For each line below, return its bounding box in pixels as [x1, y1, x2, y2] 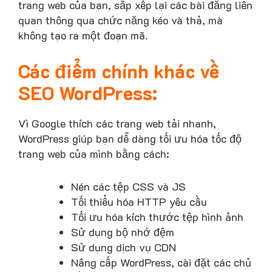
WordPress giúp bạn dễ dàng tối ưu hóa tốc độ [18, 131, 242, 146]
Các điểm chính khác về [18, 59, 219, 84]
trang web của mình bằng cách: [18, 146, 169, 161]
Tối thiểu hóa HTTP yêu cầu [70, 194, 207, 209]
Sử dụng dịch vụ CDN [70, 240, 176, 255]
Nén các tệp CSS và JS [70, 179, 186, 194]
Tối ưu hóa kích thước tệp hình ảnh [70, 209, 243, 225]
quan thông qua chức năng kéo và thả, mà [18, 12, 223, 27]
